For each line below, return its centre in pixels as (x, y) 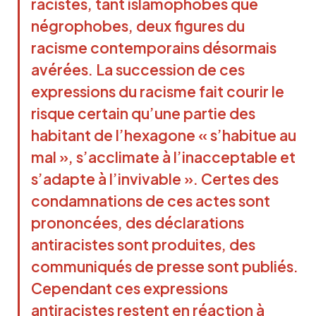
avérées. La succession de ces (138, 69)
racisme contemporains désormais (154, 47)
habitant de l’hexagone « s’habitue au (164, 135)
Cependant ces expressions (129, 288)
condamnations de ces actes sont (151, 200)
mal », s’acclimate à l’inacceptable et (163, 157)
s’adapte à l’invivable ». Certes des (155, 178)
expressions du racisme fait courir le (158, 91)
